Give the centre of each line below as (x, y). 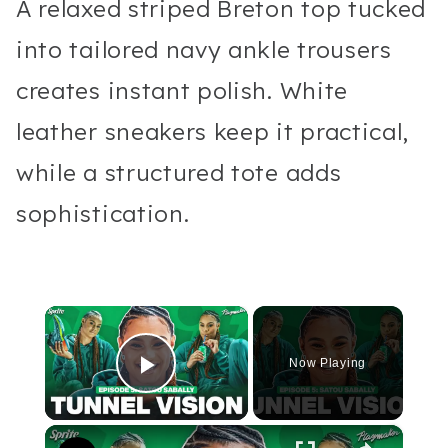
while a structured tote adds (179, 173)
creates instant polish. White (182, 91)
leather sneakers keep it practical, (213, 132)
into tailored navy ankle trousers (204, 50)
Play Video (218, 393)
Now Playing (327, 363)
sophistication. (103, 214)
